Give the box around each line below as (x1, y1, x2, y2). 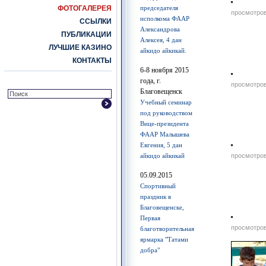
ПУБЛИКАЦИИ (61, 30, 112, 39)
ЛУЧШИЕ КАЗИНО (49, 43, 112, 52)
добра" (140, 246, 160, 254)
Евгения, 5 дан (140, 141, 182, 148)
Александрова (140, 26, 180, 33)
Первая (140, 214, 160, 221)
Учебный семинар (140, 99, 192, 106)
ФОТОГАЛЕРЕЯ (58, 4, 112, 12)
